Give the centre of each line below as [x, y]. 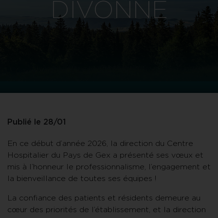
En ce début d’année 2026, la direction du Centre [100, 144]
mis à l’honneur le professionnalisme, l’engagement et [109, 167]
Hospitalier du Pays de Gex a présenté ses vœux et [105, 155]
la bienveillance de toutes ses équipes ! [82, 179]
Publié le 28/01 [36, 122]
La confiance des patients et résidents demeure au [104, 198]
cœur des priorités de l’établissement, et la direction [107, 210]
